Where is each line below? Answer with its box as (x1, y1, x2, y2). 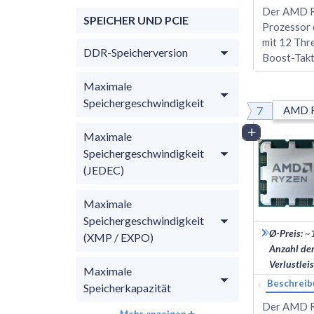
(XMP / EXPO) (83, 230, 153, 244)
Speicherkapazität (83, 280, 171, 294)
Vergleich (260, 125, 301, 138)
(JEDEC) (83, 163, 124, 177)
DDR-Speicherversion (83, 45, 188, 59)
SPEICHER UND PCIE (83, 13, 189, 27)
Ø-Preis (269, 226, 301, 239)
